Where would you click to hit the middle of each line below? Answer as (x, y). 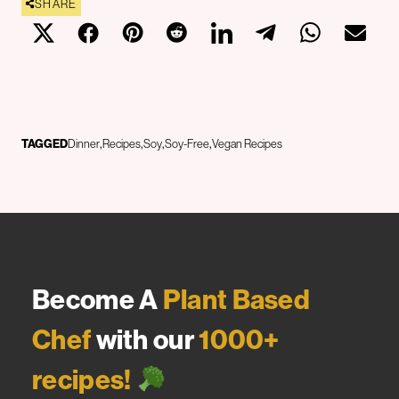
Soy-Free (187, 143)
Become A (98, 300)
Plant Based (236, 300)
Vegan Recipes (247, 143)
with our (145, 340)
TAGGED (45, 143)
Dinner (84, 143)
